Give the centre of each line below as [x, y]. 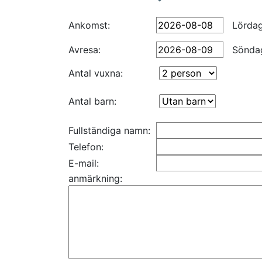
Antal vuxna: [96, 73]
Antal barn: [92, 101]
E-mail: [84, 163]
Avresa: [85, 50]
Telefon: [86, 147]
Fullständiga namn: [109, 130]
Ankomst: [89, 25]
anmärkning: [95, 178]
